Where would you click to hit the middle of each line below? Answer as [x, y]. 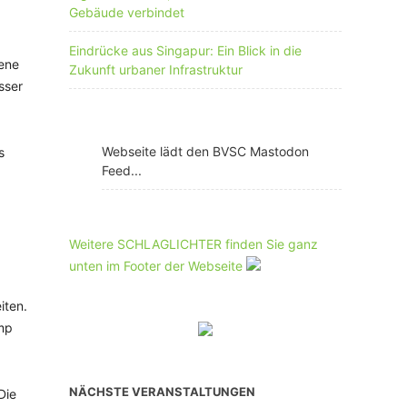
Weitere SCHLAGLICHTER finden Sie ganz [194, 244]
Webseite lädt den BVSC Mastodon [205, 151]
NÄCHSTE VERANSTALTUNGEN [162, 392]
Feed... [122, 170]
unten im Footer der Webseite [158, 266]
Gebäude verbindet [127, 12]
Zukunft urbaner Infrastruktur [156, 69]
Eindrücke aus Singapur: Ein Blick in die [185, 50]
